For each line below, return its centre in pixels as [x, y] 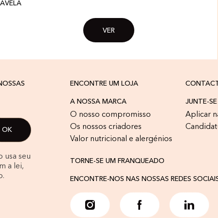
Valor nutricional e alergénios [121, 139]
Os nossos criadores [106, 127]
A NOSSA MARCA [99, 101]
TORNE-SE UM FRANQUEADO [118, 161]
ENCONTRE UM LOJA [104, 83]
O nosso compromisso [111, 115]
